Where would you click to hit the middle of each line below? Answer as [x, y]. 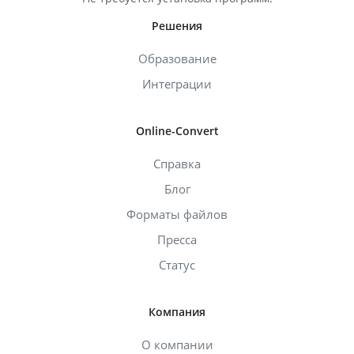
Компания [177, 311]
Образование [177, 58]
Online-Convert [177, 130]
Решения [177, 25]
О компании [177, 344]
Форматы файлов [177, 214]
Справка [177, 163]
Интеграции [177, 83]
